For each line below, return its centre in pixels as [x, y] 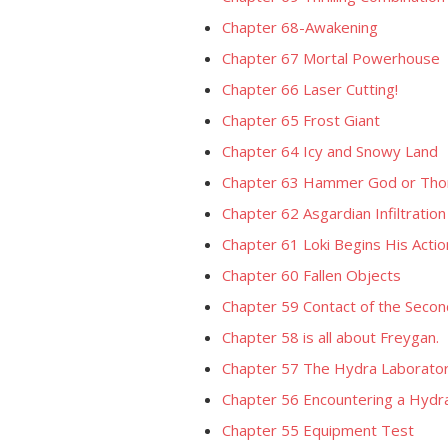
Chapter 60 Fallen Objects [311, 275]
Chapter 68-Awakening [300, 27]
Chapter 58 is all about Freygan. [330, 337]
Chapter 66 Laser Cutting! [310, 89]
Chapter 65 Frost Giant [301, 120]
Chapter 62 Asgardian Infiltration [334, 213]
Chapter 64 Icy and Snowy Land [330, 151]
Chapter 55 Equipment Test [318, 430]
